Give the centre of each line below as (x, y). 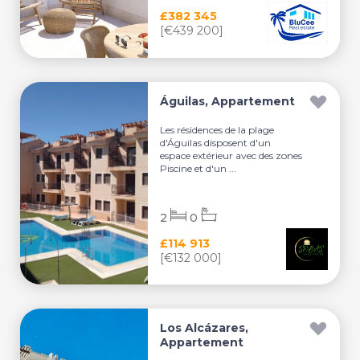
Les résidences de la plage (217, 130)
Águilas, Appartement (228, 101)
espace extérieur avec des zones (231, 155)
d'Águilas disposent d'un (216, 143)
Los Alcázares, (205, 328)
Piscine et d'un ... (198, 168)
